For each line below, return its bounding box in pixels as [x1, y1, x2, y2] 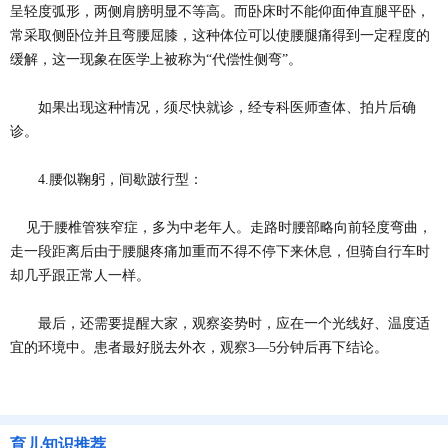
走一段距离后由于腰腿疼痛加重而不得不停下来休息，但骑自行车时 [10, 244, 430, 259]
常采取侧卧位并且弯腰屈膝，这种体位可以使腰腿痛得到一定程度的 [10, 28, 430, 43]
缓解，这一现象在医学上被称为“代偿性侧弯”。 [10, 52, 302, 67]
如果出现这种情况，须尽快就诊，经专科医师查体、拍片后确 [10, 100, 416, 115]
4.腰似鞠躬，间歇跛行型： [10, 172, 203, 187]
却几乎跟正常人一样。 [10, 268, 150, 283]
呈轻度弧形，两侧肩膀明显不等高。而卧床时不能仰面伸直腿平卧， [10, 4, 430, 19]
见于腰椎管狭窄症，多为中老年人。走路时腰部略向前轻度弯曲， [10, 220, 432, 235]
